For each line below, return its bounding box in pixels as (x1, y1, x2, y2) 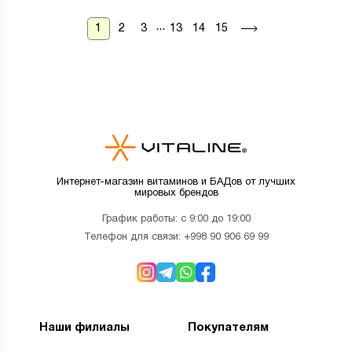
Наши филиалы (39, 322, 130, 334)
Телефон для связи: (83, 233, 184, 243)
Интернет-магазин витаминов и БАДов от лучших (57, 178, 295, 188)
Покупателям (188, 322, 269, 334)
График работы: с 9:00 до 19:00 (101, 214, 251, 225)
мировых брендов (134, 189, 218, 199)
